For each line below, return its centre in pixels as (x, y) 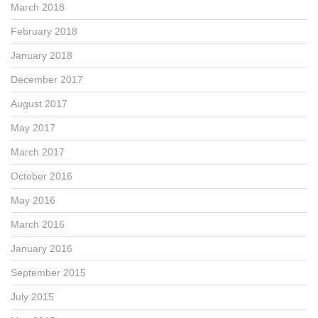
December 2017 (47, 79)
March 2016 (38, 224)
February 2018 (44, 31)
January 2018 (42, 55)
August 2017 (39, 103)
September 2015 (48, 272)
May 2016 (33, 200)
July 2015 (32, 296)
